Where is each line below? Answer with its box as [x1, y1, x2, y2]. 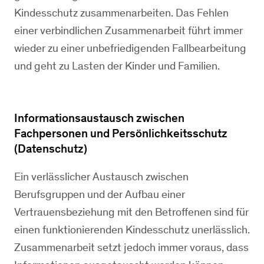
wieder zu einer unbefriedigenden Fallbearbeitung [14, 41, 246, 55]
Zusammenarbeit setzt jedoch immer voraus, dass [14, 240, 249, 254]
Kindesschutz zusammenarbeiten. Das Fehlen [14, 6, 229, 19]
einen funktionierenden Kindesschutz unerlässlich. [14, 223, 250, 236]
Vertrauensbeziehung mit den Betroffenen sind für [14, 205, 249, 219]
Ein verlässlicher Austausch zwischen [14, 170, 189, 183]
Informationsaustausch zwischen [14, 111, 184, 125]
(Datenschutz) [14, 141, 87, 156]
